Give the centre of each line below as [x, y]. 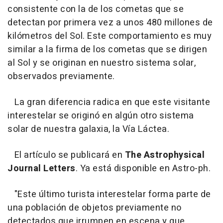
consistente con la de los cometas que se [96, 9]
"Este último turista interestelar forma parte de [109, 194]
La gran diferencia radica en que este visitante [109, 102]
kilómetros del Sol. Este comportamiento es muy [110, 36]
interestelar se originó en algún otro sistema [101, 115]
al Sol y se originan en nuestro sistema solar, [102, 63]
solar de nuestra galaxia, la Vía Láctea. [88, 129]
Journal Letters [42, 168]
